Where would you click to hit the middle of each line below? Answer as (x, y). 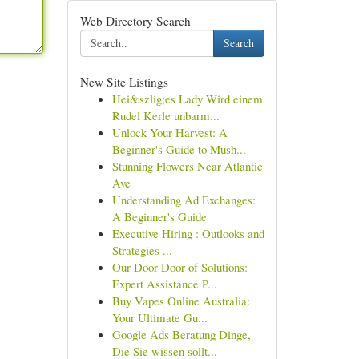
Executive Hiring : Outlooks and (188, 233)
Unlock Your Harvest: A (169, 132)
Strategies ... (142, 250)
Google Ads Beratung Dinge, (181, 334)
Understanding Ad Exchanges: (184, 200)
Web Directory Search (135, 21)
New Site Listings (124, 82)
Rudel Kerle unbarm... (165, 115)
